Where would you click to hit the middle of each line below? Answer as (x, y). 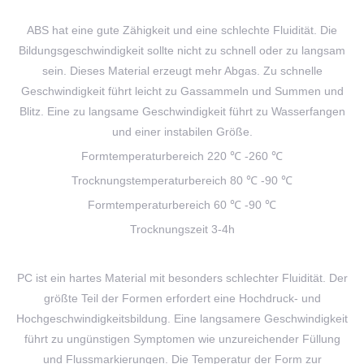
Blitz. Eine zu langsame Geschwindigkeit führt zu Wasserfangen (182, 111)
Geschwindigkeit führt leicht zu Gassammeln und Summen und (182, 91)
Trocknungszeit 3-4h (182, 229)
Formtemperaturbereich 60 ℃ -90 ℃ (182, 205)
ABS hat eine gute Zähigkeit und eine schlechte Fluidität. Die (182, 30)
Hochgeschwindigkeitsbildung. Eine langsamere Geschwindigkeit (182, 318)
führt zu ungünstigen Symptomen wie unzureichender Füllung (182, 339)
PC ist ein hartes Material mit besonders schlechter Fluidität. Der (182, 278)
